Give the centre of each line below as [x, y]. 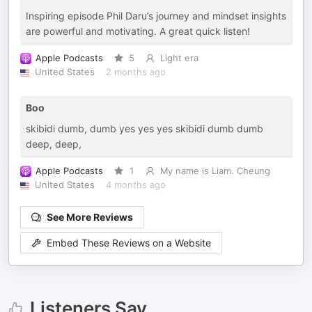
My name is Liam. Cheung [215, 171]
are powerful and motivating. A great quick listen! [138, 31]
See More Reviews [90, 217]
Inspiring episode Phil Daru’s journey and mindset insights [156, 16]
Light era [179, 58]
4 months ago [135, 185]
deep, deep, [54, 144]
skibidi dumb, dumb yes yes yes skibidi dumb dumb [145, 128]
